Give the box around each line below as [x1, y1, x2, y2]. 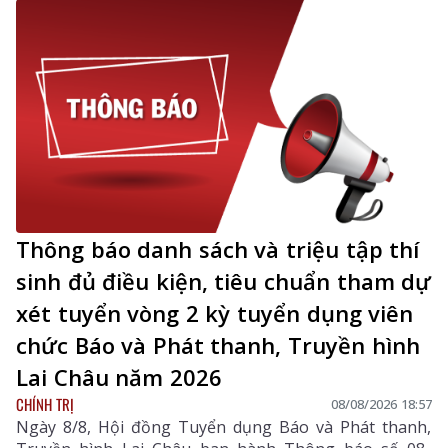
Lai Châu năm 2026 [16, 361, 222, 392]
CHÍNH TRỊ [16, 392, 74, 415]
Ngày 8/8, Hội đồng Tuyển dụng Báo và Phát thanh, [16, 415, 432, 438]
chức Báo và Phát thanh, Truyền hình [16, 329, 420, 360]
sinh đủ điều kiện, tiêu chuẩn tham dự [16, 265, 432, 296]
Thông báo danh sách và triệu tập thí [16, 233, 420, 264]
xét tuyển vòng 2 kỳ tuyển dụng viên [16, 297, 414, 328]
